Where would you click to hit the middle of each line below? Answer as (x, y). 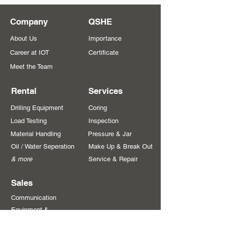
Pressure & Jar (110, 134)
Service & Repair (113, 159)
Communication (34, 198)
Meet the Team (31, 67)
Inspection (103, 121)
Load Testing (29, 121)
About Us (24, 38)
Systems (24, 219)
